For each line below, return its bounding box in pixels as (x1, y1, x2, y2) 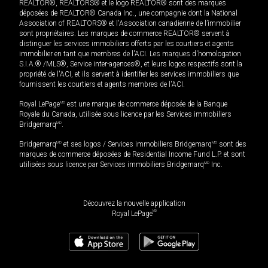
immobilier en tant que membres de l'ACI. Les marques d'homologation (19, 50, 241, 59)
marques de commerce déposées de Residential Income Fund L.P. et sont (19, 150, 245, 159)
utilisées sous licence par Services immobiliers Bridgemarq (19, 160, 204, 169)
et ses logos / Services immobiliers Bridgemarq (62, 140, 212, 149)
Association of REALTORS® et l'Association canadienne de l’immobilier (19, 19, 241, 28)
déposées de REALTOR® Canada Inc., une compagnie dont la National (19, 9, 237, 18)
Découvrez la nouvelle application (83, 199, 185, 208)
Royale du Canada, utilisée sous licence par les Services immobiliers (19, 110, 232, 119)
